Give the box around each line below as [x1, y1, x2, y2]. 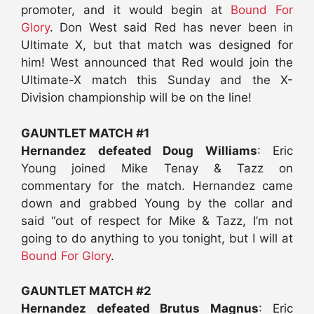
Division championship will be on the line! [21, 90, 252, 105]
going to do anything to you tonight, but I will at [21, 231, 293, 245]
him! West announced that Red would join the [21, 55, 293, 70]
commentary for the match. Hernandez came [21, 178, 293, 193]
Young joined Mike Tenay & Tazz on [21, 161, 293, 175]
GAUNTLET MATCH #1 [21, 125, 149, 140]
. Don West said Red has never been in [50, 20, 293, 35]
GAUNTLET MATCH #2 [21, 284, 151, 299]
